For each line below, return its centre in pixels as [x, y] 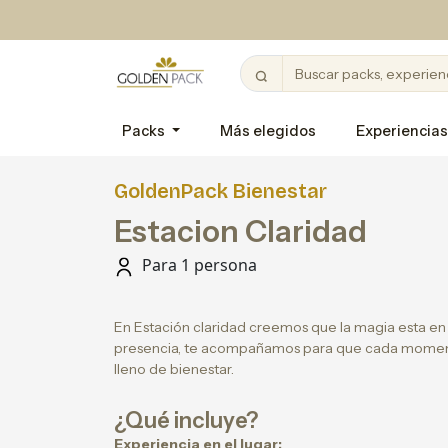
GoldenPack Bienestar [220, 191]
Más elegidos [268, 131]
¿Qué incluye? [186, 420]
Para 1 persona [197, 265]
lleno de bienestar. [174, 369]
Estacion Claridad [240, 231]
